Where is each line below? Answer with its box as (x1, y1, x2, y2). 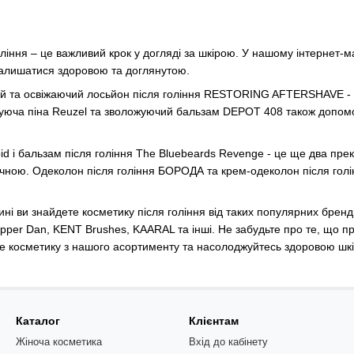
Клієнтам (189, 314, 239, 328)
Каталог (16, 314, 60, 328)
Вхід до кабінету (189, 336, 268, 348)
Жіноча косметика (16, 336, 102, 348)
